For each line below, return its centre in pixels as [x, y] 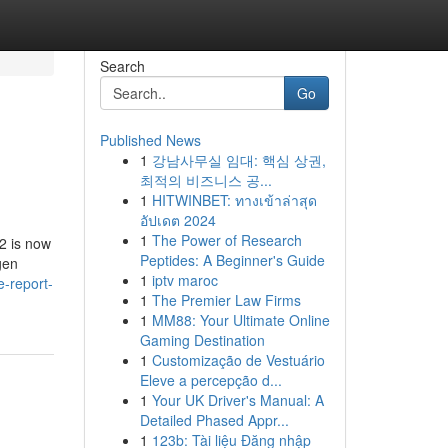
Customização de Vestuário [238, 360]
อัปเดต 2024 [177, 220]
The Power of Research [226, 240]
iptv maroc [184, 280]
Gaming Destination [202, 340]
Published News [150, 140]
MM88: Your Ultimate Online [240, 320]
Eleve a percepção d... [210, 380]
